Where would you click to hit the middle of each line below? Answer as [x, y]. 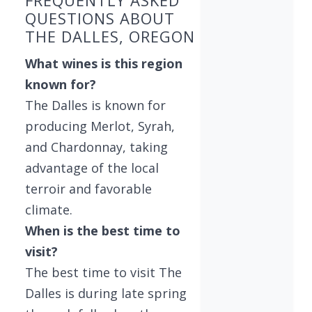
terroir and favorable [88, 189]
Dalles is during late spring [106, 294]
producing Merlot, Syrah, [100, 126]
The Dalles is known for [95, 106]
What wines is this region [104, 64]
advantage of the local [92, 168]
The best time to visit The [103, 273]
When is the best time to [103, 231]
